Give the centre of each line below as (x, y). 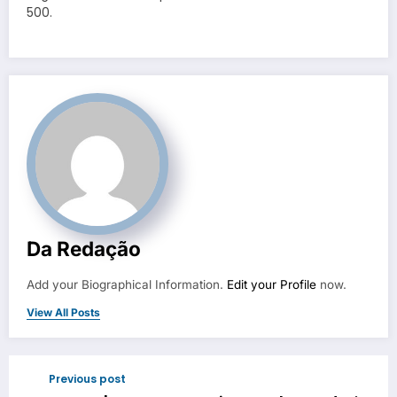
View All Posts (63, 312)
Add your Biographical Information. (127, 284)
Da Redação (84, 248)
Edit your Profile (272, 284)
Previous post (87, 378)
